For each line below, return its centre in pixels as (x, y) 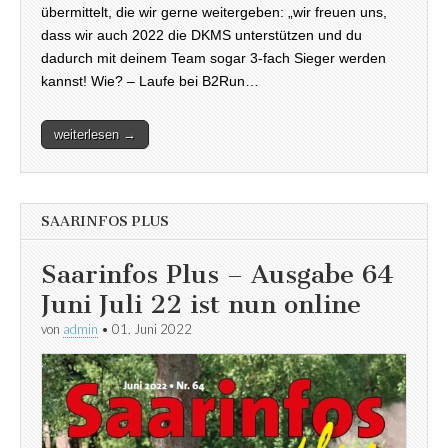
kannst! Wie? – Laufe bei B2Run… (150, 80)
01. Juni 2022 (152, 328)
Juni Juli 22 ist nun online (201, 304)
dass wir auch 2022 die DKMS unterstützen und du (201, 34)
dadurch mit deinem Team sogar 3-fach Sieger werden (213, 57)
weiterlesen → (95, 134)
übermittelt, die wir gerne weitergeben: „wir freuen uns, (214, 11)
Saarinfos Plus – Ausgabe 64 (217, 274)
